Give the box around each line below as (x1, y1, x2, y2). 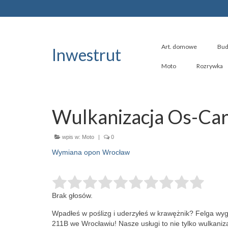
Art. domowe (161, 43, 197, 50)
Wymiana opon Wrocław (52, 148, 130, 156)
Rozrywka (196, 62, 223, 70)
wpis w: (61, 134, 82, 140)
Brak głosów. (52, 191, 93, 199)
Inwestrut (52, 45, 121, 65)
